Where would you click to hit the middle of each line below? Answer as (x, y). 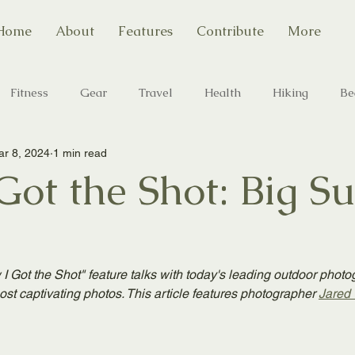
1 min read (80, 153)
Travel (156, 92)
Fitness (29, 92)
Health (223, 92)
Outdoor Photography (258, 156)
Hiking (290, 92)
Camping (47, 156)
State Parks (134, 156)
